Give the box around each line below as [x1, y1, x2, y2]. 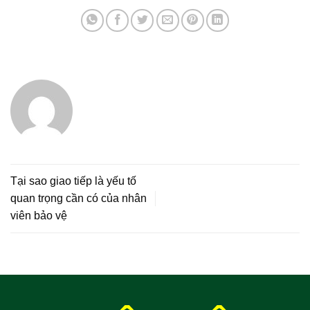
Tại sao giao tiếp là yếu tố [10, 175, 136, 188]
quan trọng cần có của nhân [10, 192, 147, 205]
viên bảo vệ [10, 210, 67, 222]
